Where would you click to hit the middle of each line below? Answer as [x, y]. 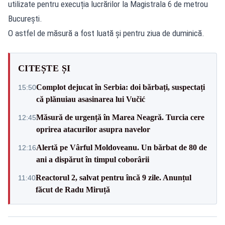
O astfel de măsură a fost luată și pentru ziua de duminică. [106, 33]
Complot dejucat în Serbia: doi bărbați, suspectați [121, 87]
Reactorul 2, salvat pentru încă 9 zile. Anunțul [114, 177]
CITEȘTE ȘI [44, 68]
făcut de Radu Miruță [73, 189]
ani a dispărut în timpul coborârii [93, 159]
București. [25, 18]
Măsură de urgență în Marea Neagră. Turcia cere [120, 117]
